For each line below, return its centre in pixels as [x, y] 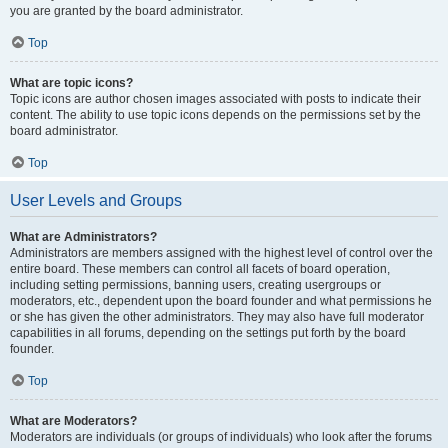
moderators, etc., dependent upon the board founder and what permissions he [221, 301]
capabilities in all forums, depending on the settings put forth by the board [208, 333]
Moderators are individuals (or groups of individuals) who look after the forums [221, 437]
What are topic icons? [71, 83]
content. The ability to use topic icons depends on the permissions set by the [215, 115]
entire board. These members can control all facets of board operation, [200, 269]
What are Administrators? [83, 237]
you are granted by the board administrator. [126, 11]
